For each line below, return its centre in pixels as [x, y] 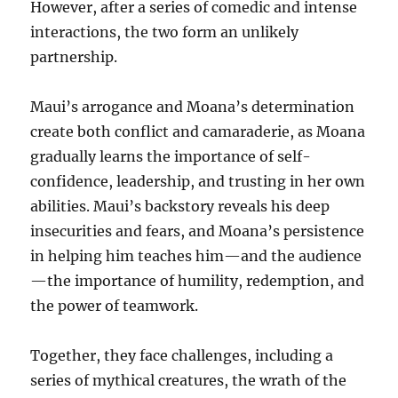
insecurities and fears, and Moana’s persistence [198, 231]
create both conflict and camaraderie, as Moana [198, 131]
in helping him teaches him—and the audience [196, 255]
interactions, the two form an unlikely [165, 32]
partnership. [74, 56]
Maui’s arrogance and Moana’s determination [193, 106]
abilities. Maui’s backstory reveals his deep [180, 206]
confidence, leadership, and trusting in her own [198, 181]
